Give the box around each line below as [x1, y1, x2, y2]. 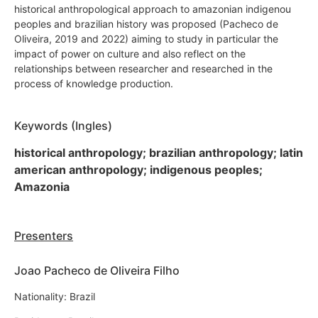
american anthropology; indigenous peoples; [14, 162, 263, 177]
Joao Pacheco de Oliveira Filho [14, 263, 180, 278]
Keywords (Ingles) [14, 118, 112, 133]
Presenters [14, 228, 73, 243]
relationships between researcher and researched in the [14, 62, 273, 75]
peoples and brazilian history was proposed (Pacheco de [14, 17, 278, 30]
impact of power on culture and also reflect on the [14, 47, 246, 60]
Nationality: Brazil [14, 290, 95, 302]
